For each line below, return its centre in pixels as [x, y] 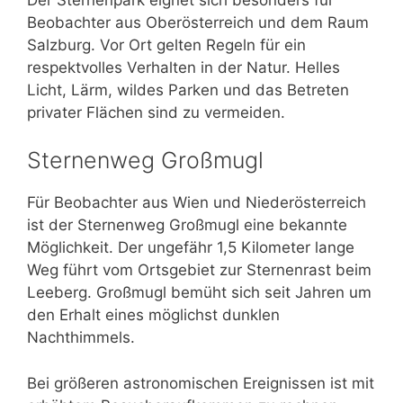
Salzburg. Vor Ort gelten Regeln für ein [166, 45]
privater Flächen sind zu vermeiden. [156, 112]
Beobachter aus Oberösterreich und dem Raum [198, 22]
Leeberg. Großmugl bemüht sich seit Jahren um [199, 293]
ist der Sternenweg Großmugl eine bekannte [187, 225]
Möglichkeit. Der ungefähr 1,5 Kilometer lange [191, 248]
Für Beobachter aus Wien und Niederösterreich [197, 203]
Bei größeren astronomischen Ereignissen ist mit [201, 383]
